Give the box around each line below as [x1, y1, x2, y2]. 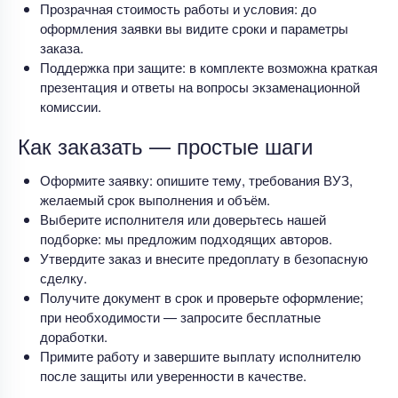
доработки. [40, 326, 107, 346]
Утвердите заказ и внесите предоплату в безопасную [40, 248, 368, 267]
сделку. [40, 267, 87, 287]
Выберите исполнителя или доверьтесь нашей [40, 209, 326, 228]
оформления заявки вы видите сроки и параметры [40, 18, 348, 37]
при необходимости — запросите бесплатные [40, 306, 321, 326]
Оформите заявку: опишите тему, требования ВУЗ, [40, 170, 353, 189]
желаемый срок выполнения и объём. [40, 189, 270, 209]
